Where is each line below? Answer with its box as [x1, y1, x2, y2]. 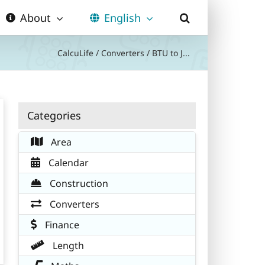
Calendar [46, 156, 89, 169]
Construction [47, 176, 108, 190]
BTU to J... [152, 47, 190, 59]
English [104, 10, 141, 25]
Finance [43, 218, 79, 231]
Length [50, 238, 84, 252]
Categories [27, 108, 81, 122]
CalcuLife [57, 47, 93, 59]
